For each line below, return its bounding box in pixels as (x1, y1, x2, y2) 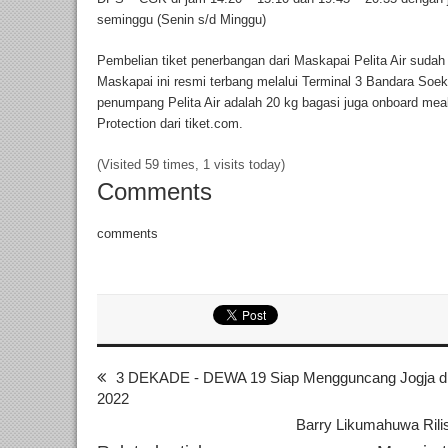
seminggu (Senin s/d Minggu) (97, 11, 266, 27)
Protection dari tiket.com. (97, 115, 243, 131)
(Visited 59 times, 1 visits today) (97, 156, 285, 172)
